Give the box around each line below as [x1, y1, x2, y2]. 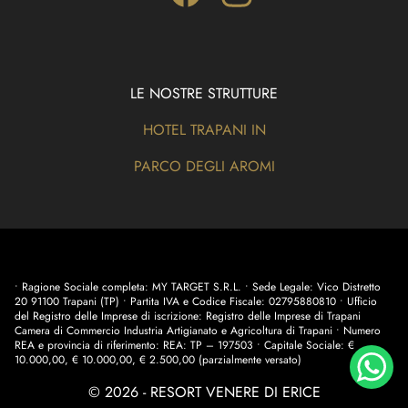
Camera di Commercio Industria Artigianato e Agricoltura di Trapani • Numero [15, 322, 381, 340]
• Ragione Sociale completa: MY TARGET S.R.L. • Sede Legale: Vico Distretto [15, 279, 381, 296]
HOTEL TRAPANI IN [142, 119, 266, 141]
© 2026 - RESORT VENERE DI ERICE [87, 382, 321, 403]
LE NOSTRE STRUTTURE [130, 83, 278, 105]
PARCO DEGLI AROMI [133, 156, 275, 178]
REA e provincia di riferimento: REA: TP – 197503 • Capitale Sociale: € [15, 337, 354, 354]
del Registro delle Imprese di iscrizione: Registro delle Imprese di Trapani [15, 308, 361, 325]
